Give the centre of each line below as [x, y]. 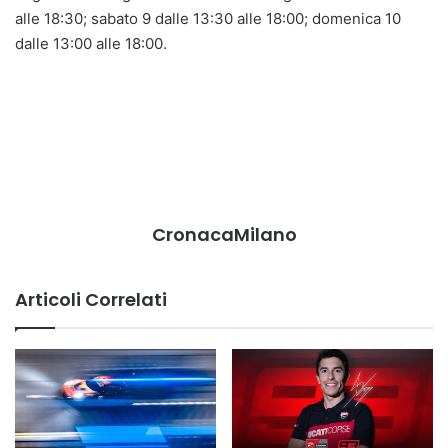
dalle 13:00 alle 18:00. [91, 44]
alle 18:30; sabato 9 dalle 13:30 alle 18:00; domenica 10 [208, 19]
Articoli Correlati [91, 300]
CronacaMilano [224, 235]
